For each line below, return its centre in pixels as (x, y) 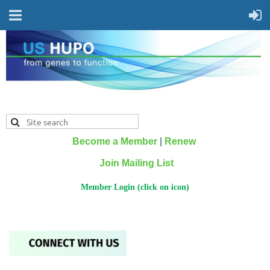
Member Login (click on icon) (135, 187)
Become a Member (115, 141)
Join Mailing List (136, 163)
